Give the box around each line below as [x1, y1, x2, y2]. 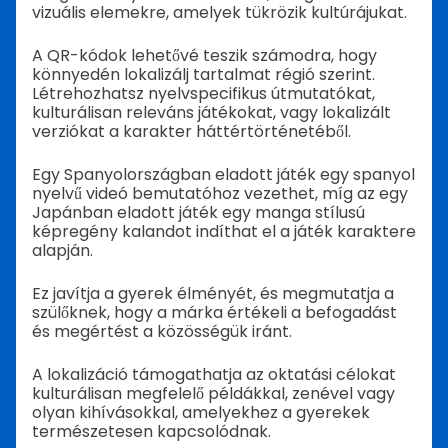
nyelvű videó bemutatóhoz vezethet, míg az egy [32, 181, 408, 205]
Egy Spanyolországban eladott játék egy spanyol [32, 162, 415, 186]
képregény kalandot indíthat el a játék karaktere [32, 219, 416, 243]
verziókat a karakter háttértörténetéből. [32, 119, 351, 143]
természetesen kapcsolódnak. [32, 419, 271, 443]
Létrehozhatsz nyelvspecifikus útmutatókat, [32, 81, 375, 105]
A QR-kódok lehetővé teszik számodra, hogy [32, 43, 377, 67]
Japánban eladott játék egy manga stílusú [32, 200, 365, 224]
